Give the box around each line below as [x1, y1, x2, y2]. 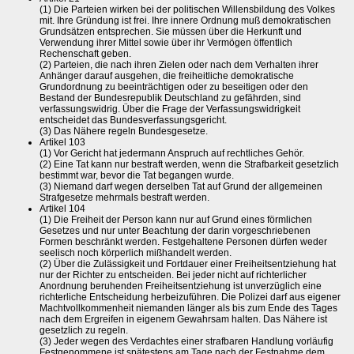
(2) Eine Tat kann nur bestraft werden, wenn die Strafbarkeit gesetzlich [40, 159, 339, 171]
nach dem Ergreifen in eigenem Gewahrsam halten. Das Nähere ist [40, 314, 327, 326]
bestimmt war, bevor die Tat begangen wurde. [40, 170, 234, 182]
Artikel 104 [40, 203, 85, 215]
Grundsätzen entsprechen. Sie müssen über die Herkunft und [40, 26, 302, 38]
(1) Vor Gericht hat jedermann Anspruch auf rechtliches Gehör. [40, 148, 304, 160]
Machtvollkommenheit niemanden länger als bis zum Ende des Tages [40, 303, 337, 314]
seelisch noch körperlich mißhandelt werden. [40, 247, 232, 259]
